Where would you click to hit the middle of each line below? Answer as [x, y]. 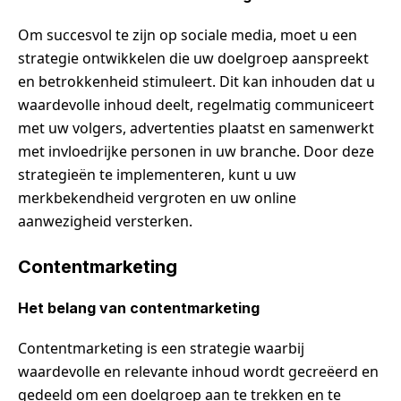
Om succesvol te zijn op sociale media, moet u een [188, 34]
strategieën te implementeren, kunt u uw [157, 174]
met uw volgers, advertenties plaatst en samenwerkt [196, 128]
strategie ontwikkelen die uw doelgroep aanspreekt [193, 58]
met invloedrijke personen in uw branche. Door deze [196, 151]
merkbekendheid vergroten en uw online [157, 197]
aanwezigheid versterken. [105, 221]
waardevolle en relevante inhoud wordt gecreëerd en [198, 371]
